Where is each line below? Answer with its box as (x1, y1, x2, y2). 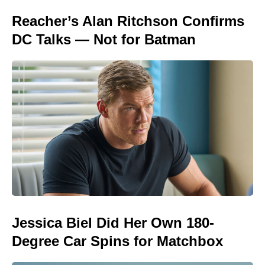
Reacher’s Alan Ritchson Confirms (12, 12, 244, 29)
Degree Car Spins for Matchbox (12, 233, 223, 249)
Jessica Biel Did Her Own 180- (12, 215, 214, 231)
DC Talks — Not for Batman (12, 31, 196, 47)
